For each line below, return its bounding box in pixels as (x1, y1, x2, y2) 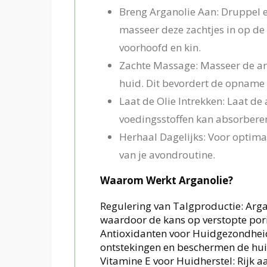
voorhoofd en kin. (119, 41, 201, 55)
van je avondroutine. (119, 148, 215, 162)
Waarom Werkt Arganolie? (100, 173, 233, 188)
